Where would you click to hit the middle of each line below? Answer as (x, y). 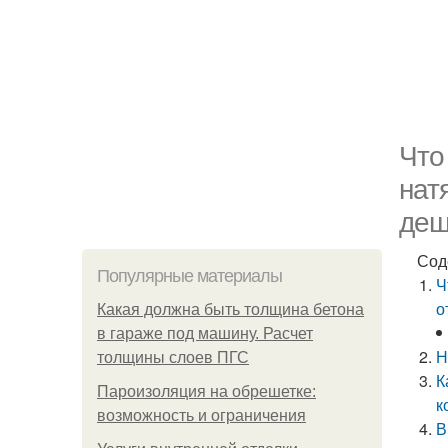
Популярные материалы (189, 276)
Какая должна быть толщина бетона (230, 309)
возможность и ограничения (201, 415)
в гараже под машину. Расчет (205, 333)
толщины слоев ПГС (173, 357)
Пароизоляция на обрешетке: (206, 391)
